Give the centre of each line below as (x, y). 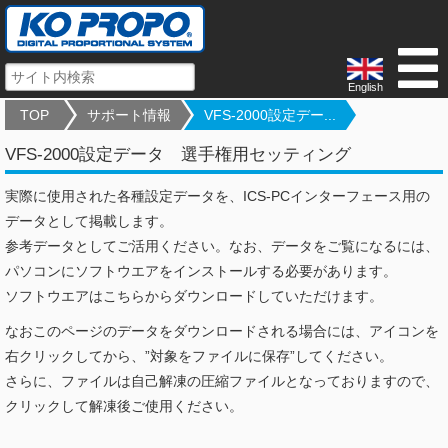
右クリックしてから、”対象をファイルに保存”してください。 (199, 356)
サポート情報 (129, 115)
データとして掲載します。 (89, 221)
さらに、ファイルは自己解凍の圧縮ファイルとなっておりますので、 (222, 381)
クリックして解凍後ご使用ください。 (124, 406)
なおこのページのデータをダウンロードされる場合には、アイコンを (222, 331)
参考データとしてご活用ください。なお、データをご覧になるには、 (222, 246)
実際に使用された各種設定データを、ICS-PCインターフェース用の (217, 196)
